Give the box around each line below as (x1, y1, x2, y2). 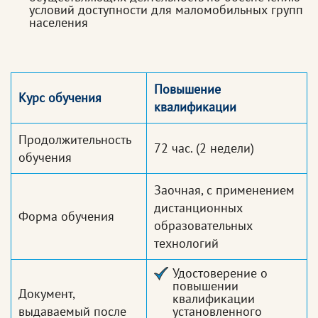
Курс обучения (18, 89, 102, 106)
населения (29, 14, 88, 31)
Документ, (18, 285, 75, 302)
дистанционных (154, 199, 243, 216)
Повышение (154, 81, 221, 98)
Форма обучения (18, 208, 114, 225)
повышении (172, 278, 238, 295)
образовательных (154, 217, 253, 234)
